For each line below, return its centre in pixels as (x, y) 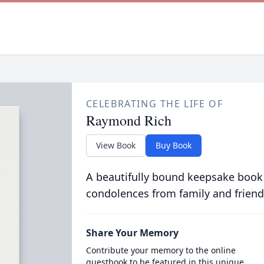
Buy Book (173, 145)
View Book (115, 145)
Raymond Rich (128, 120)
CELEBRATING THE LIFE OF (154, 104)
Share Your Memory (132, 233)
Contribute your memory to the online (161, 250)
